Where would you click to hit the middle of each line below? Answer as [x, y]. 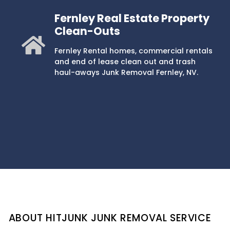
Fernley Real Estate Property [132, 18]
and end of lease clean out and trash [125, 61]
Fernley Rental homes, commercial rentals [133, 51]
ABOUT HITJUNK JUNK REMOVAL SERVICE [110, 218]
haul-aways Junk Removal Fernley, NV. [126, 72]
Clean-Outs [87, 31]
